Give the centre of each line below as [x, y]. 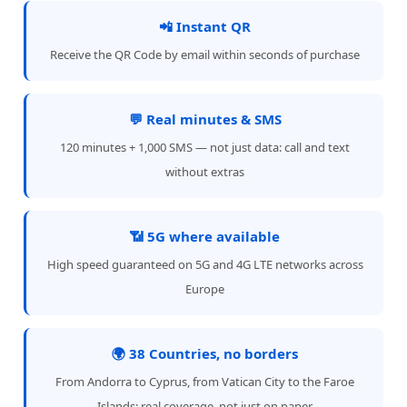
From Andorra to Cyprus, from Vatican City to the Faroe [205, 382]
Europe [205, 289]
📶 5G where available [205, 236]
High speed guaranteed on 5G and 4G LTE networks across [205, 264]
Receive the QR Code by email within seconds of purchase [205, 55]
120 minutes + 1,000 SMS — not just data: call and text [205, 147]
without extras [205, 172]
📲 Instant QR [205, 26]
